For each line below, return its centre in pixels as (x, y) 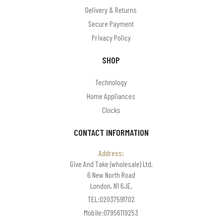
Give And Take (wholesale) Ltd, (111, 164)
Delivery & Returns (111, 10)
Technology (111, 82)
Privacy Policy (111, 37)
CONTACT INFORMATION (111, 132)
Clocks (111, 110)
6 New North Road (111, 175)
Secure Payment (111, 24)
